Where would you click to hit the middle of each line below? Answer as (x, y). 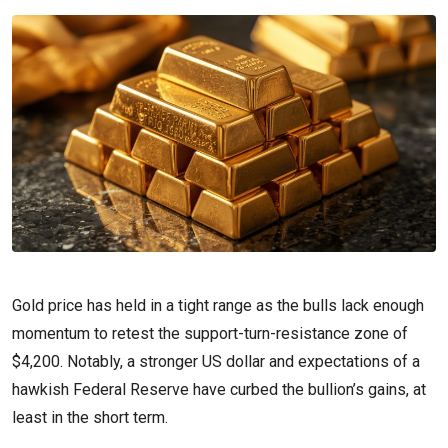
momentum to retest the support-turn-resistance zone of (210, 333)
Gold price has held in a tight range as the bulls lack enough (218, 305)
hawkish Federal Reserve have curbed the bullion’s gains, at (219, 389)
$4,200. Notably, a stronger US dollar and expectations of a (216, 361)
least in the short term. (92, 417)
